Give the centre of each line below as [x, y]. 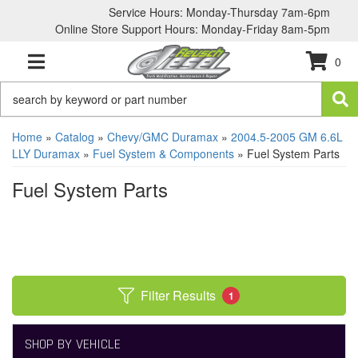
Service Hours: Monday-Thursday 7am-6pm [219, 12]
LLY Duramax [46, 153]
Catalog [75, 137]
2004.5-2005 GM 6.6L [287, 137]
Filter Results [178, 295]
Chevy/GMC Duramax [163, 137]
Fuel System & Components [163, 153]
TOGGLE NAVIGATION [78, 71]
